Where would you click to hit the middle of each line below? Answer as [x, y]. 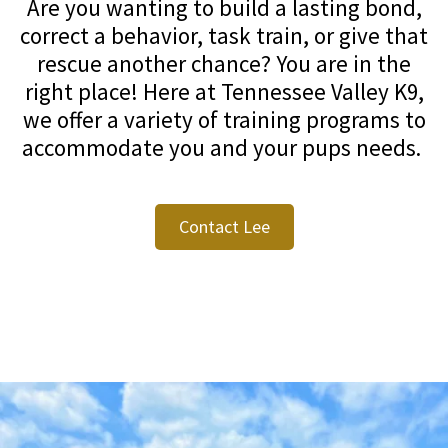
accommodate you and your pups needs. [224, 147]
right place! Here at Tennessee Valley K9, [224, 91]
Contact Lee [224, 226]
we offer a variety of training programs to [224, 119]
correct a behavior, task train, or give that [224, 35]
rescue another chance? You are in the [224, 63]
